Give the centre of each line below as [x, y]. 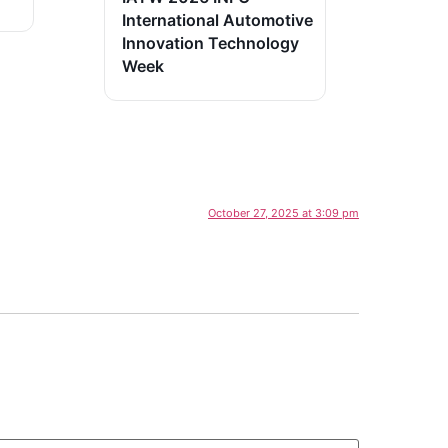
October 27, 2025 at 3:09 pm [283, 213]
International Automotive [217, 20]
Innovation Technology [210, 43]
